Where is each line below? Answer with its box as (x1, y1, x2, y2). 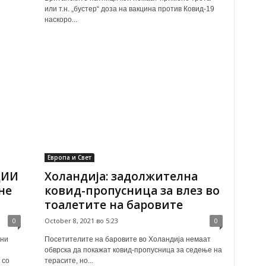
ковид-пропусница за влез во (44, 183, 220, 198)
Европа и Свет (47, 153, 91, 161)
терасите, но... (44, 256, 93, 265)
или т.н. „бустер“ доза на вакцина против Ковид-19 (44, 5, 214, 13)
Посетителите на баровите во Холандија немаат (44, 235, 211, 243)
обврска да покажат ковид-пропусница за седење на (44, 246, 222, 254)
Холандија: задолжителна (44, 169, 198, 184)
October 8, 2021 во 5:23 (44, 216, 118, 225)
